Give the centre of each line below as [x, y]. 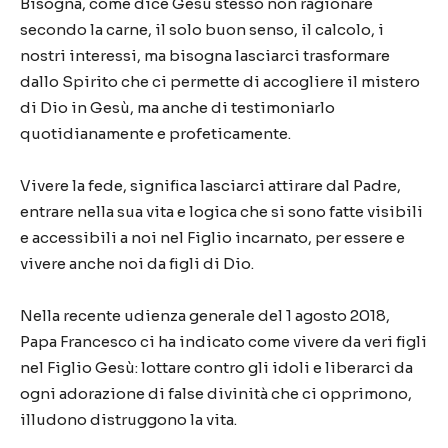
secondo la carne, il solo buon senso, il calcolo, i [202, 29]
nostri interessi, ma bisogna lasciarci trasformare [205, 55]
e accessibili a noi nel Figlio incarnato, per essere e [212, 237]
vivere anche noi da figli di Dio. [137, 263]
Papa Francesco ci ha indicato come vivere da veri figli [223, 341]
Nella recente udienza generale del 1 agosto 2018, [205, 315]
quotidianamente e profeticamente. [155, 133]
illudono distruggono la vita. [128, 419]
